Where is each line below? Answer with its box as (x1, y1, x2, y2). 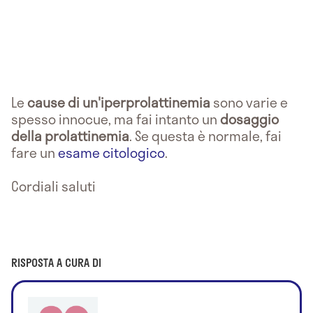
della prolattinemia (11, 125, 129, 146)
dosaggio (220, 108, 279, 129)
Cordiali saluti (11, 175, 96, 196)
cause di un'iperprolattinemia (27, 92, 210, 112)
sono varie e (210, 92, 288, 112)
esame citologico (58, 142, 165, 163)
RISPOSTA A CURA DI (11, 253, 101, 271)
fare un (11, 142, 58, 163)
